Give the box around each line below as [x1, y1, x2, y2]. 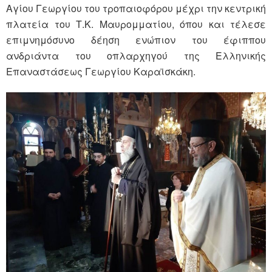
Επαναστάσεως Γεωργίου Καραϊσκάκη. [6, 64, 195, 78]
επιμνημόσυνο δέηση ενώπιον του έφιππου [6, 32, 266, 47]
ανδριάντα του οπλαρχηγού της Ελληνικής [6, 48, 266, 63]
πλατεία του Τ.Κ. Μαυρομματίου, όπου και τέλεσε [6, 16, 266, 31]
